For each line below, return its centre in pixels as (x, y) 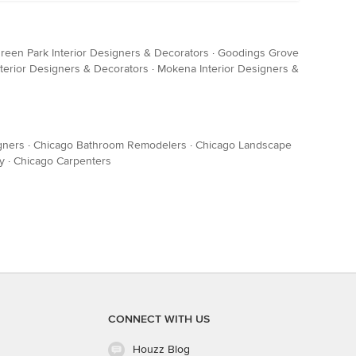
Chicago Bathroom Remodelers (110, 145)
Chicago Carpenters (62, 161)
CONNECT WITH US (159, 319)
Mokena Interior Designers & (228, 69)
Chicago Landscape (244, 145)
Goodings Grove (258, 53)
